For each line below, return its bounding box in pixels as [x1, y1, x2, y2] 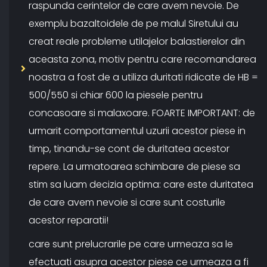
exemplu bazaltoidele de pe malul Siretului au [29, 17, 238, 31]
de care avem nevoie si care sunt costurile [29, 195, 225, 210]
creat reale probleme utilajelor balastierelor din [29, 35, 245, 49]
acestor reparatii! [29, 213, 108, 228]
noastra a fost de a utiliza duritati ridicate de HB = [29, 70, 258, 85]
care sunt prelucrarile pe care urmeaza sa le [29, 237, 233, 252]
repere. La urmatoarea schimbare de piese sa [29, 160, 240, 174]
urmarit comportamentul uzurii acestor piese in [29, 124, 246, 138]
